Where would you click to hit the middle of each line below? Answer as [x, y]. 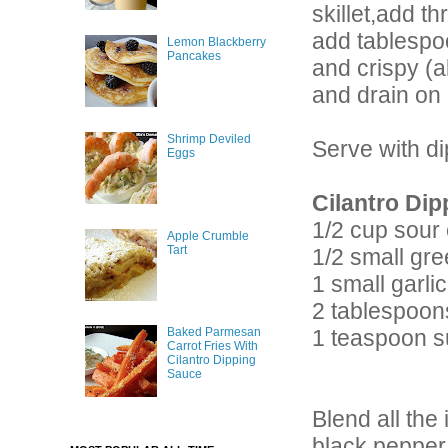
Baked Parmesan [213, 332]
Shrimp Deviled [208, 138]
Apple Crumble [207, 235]
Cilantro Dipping [211, 360]
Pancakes [193, 56]
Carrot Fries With [212, 346]
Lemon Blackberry [216, 42]
